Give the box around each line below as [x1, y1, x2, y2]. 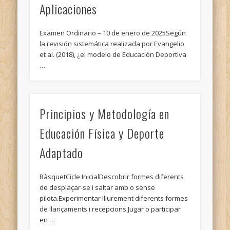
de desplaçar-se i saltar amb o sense [40, 182, 156, 192]
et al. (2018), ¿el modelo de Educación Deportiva [40, 50, 187, 60]
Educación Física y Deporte [40, 123, 165, 142]
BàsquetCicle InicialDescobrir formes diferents [40, 171, 184, 181]
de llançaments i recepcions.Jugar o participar [40, 204, 181, 214]
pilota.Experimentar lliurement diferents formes [40, 193, 188, 203]
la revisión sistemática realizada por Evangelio [40, 39, 185, 49]
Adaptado [40, 143, 84, 162]
